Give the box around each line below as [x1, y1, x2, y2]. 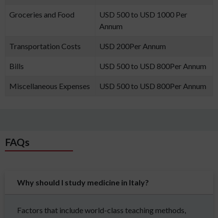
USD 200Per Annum [99, 41, 166, 51]
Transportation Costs [9, 41, 81, 51]
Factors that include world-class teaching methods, [17, 205, 186, 215]
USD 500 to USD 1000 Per [99, 10, 187, 19]
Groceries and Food [9, 10, 74, 19]
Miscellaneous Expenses [9, 81, 90, 91]
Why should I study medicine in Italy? [17, 178, 149, 187]
